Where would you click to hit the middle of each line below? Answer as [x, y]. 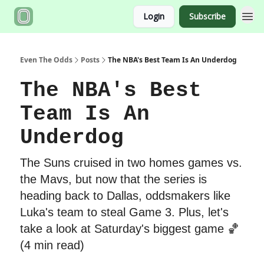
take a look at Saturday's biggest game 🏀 [130, 229]
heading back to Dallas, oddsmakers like [125, 196]
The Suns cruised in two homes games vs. [131, 163]
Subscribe [207, 16]
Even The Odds [46, 60]
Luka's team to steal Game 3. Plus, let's [124, 212]
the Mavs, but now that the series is [113, 179]
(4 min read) [52, 245]
